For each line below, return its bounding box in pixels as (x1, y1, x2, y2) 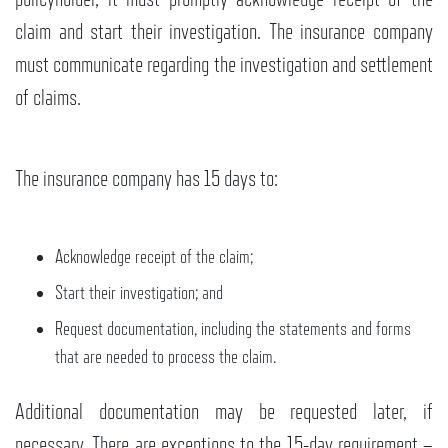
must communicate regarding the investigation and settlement (15, 52, 433, 77)
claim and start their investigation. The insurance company (15, 19, 433, 44)
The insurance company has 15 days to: (15, 166, 278, 191)
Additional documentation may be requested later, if (15, 399, 433, 424)
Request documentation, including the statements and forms (55, 318, 411, 339)
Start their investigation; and (55, 282, 223, 303)
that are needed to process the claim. (55, 346, 276, 367)
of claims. (15, 85, 81, 110)
